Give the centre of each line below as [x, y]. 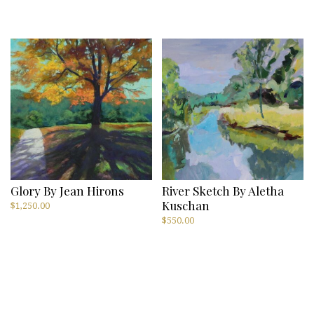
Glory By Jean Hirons [67, 190]
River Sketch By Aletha [223, 190]
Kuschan [186, 205]
